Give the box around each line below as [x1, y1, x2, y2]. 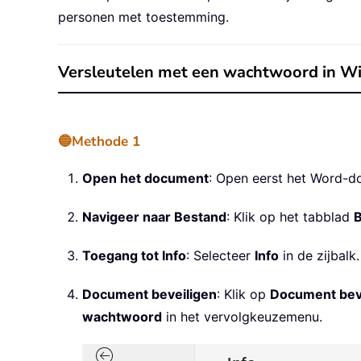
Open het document [82, 170, 209, 187]
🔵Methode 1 [58, 132, 140, 151]
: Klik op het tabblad [226, 209, 354, 226]
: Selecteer [186, 247, 255, 264]
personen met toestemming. [58, 9, 229, 26]
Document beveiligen [82, 286, 217, 303]
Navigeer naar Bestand [82, 209, 226, 226]
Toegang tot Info [82, 247, 186, 264]
